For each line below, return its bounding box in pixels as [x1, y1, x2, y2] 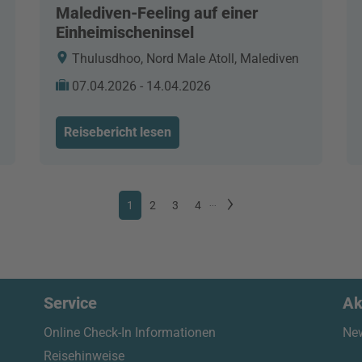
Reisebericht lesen [64, 124, 171, 141]
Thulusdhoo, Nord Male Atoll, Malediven [69, 51, 299, 67]
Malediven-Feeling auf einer [56, 3, 258, 23]
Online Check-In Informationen [44, 325, 216, 341]
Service [44, 293, 97, 314]
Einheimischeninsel [56, 23, 194, 43]
